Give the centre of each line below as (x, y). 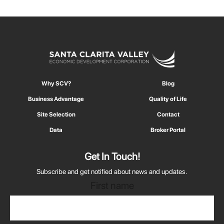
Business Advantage (56, 99)
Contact (168, 114)
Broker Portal (168, 130)
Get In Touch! (112, 156)
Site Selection (56, 114)
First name (112, 185)
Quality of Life (168, 99)
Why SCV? (56, 83)
